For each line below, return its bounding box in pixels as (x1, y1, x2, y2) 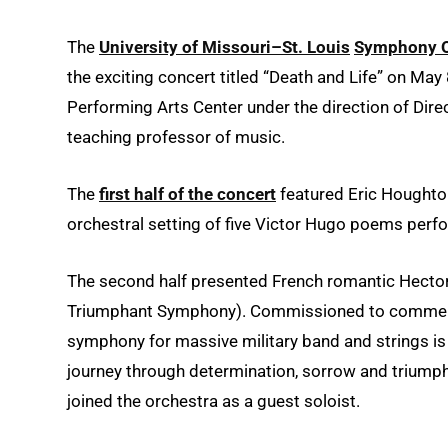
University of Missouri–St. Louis (99, 36, 350, 57)
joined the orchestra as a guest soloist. (67, 390, 360, 411)
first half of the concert (99, 183, 276, 204)
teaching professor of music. (67, 126, 285, 147)
